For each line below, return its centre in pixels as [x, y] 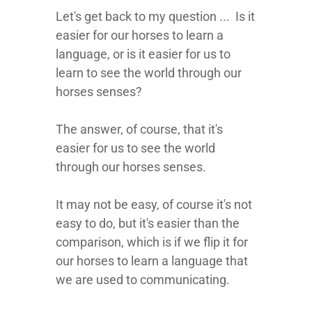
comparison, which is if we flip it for [152, 242]
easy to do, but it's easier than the [148, 223]
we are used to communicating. [143, 280]
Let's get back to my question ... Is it [155, 16]
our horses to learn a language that [152, 261]
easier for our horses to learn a [140, 35]
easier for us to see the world [135, 148]
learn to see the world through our [149, 73]
